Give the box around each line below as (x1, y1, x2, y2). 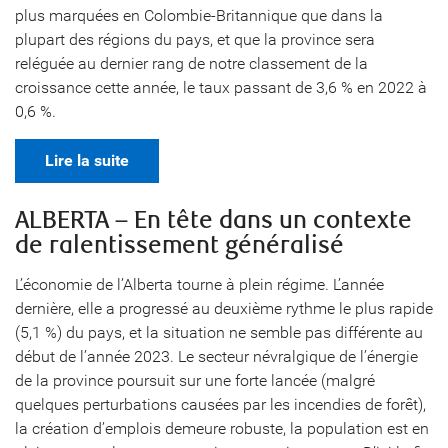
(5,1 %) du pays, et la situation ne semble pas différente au (15, 323, 423, 342)
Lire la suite (45, 151, 129, 170)
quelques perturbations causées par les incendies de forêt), (15, 395, 426, 414)
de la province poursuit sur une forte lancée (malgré (15, 371, 375, 390)
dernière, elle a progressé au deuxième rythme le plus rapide (15, 299, 433, 318)
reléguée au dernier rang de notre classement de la (15, 54, 368, 73)
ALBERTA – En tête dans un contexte (15, 206, 412, 235)
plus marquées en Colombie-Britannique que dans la (15, 6, 383, 25)
